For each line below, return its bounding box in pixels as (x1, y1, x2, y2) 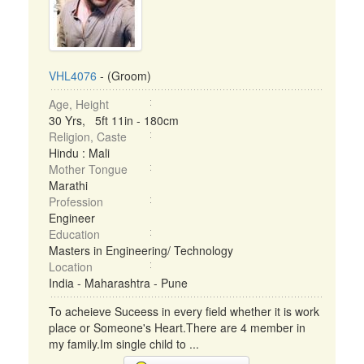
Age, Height (49, 96, 109, 112)
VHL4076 (49, 67, 97, 84)
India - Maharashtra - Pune (49, 275, 188, 291)
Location (49, 258, 93, 275)
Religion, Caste (49, 128, 127, 145)
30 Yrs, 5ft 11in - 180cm (49, 112, 179, 128)
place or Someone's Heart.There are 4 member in (49, 319, 305, 336)
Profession (49, 193, 103, 210)
